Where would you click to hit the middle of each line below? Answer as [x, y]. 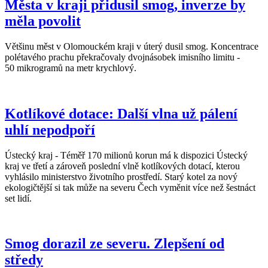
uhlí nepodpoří [50, 130]
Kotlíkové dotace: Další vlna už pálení [121, 113]
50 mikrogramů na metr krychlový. [71, 68]
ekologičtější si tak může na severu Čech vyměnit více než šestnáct [130, 187]
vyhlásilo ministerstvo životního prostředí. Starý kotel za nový [121, 176]
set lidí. [18, 198]
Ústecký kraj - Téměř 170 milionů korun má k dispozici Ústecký [126, 155]
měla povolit [43, 21]
